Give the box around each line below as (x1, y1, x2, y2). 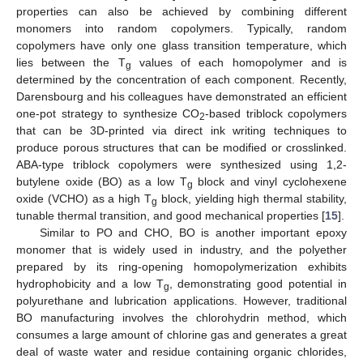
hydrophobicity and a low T (16, 276, 164, 290)
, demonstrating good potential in (169, 276, 347, 290)
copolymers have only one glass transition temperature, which (16, 38, 347, 52)
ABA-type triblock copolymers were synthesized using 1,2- (16, 157, 347, 171)
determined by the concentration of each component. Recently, (16, 72, 347, 86)
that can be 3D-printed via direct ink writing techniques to (16, 123, 347, 137)
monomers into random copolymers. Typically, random (16, 21, 347, 35)
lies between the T (16, 55, 126, 69)
